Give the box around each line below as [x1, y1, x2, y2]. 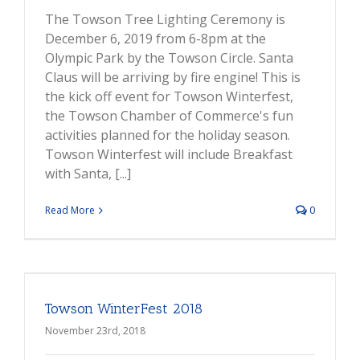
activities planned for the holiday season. [45, 126, 290, 145]
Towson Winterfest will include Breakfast [45, 145, 292, 164]
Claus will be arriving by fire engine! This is [45, 68, 301, 87]
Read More [45, 203, 95, 218]
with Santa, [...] [45, 165, 131, 183]
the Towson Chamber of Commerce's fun [45, 107, 293, 125]
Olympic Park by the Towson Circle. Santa [45, 49, 293, 67]
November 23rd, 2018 [45, 324, 145, 338]
